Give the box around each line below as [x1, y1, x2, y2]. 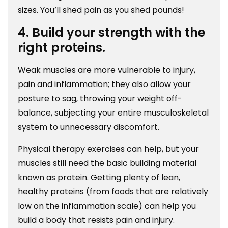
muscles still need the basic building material [18, 157, 196, 169]
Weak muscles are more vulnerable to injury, [18, 64, 195, 76]
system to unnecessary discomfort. [18, 121, 161, 133]
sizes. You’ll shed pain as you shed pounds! [18, 4, 184, 16]
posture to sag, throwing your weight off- [18, 93, 182, 105]
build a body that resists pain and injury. [18, 214, 175, 226]
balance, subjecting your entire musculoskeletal [18, 107, 209, 119]
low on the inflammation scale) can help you [18, 200, 196, 212]
